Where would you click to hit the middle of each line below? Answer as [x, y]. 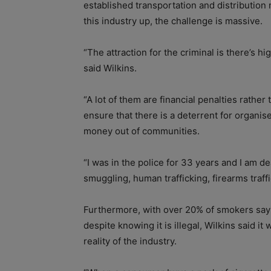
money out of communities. [142, 131]
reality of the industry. [130, 241]
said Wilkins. [110, 68]
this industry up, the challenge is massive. [173, 21]
